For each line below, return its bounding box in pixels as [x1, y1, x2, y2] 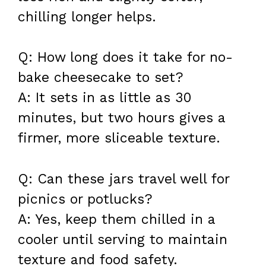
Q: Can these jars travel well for [18, 170, 229, 187]
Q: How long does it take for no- [18, 49, 233, 66]
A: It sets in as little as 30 [18, 90, 192, 106]
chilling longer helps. [18, 8, 156, 25]
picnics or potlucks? [18, 191, 153, 207]
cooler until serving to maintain [18, 231, 227, 248]
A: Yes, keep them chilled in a [18, 211, 215, 227]
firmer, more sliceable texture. [18, 130, 220, 147]
